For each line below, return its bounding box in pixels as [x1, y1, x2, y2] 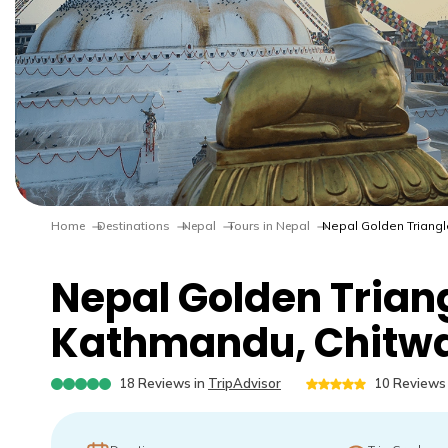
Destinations [97, 218, 170, 233]
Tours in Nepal [228, 218, 310, 233]
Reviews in [135, 375, 205, 391]
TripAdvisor [208, 375, 281, 391]
